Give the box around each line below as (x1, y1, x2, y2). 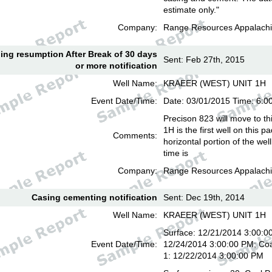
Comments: (113, 131, 157, 140)
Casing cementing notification (32, 192, 157, 202)
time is (163, 148, 188, 158)
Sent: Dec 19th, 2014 (163, 192, 245, 202)
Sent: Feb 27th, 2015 (163, 55, 245, 64)
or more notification (75, 61, 157, 70)
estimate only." (163, 5, 219, 15)
